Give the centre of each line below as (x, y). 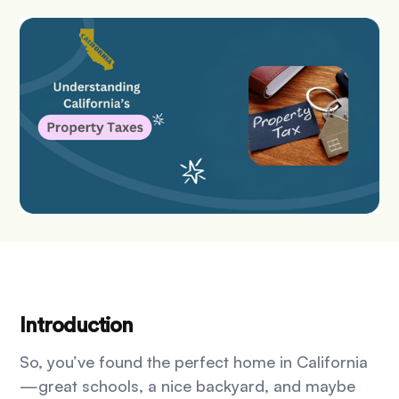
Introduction (77, 326)
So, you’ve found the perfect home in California (194, 362)
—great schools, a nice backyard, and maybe (188, 386)
